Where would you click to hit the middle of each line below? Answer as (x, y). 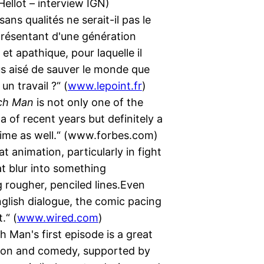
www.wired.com (57, 218)
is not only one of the (88, 103)
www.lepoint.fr (105, 86)
